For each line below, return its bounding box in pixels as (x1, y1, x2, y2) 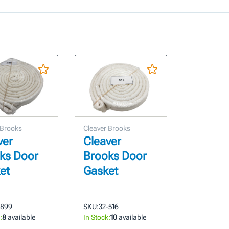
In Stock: (83, 213, 111, 222)
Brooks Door (83, 149, 147, 164)
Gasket (83, 164, 119, 178)
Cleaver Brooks (83, 124, 131, 133)
